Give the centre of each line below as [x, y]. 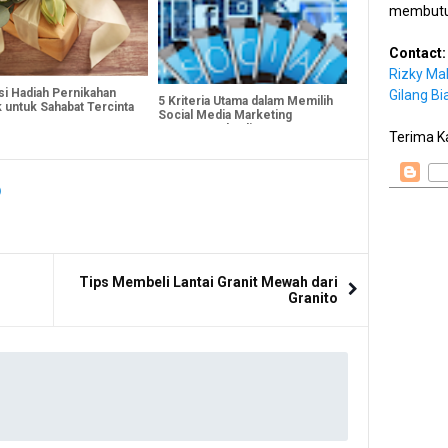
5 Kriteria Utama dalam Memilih [245, 100]
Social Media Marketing [224, 114]
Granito [313, 297]
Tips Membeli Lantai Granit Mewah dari [208, 281]
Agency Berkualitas [213, 128]
